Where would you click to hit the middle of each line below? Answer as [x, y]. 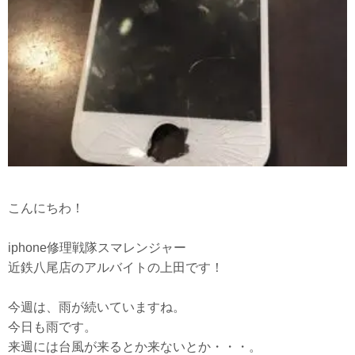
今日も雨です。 [52, 327]
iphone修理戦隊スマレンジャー [97, 248]
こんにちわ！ [46, 208]
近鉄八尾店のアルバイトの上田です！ [116, 268]
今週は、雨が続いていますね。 [97, 307]
